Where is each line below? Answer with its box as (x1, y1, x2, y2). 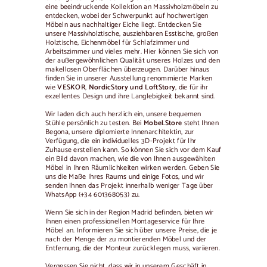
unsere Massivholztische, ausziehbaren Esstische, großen (45, 28, 219, 39)
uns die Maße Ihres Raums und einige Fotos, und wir (45, 171, 204, 182)
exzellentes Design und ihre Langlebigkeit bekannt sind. (45, 91, 215, 102)
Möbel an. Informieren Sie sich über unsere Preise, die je (45, 225, 218, 236)
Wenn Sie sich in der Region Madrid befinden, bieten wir (45, 207, 214, 218)
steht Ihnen (182, 117, 219, 129)
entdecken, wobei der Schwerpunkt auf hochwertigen (45, 10, 209, 21)
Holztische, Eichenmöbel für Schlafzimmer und (45, 37, 190, 48)
